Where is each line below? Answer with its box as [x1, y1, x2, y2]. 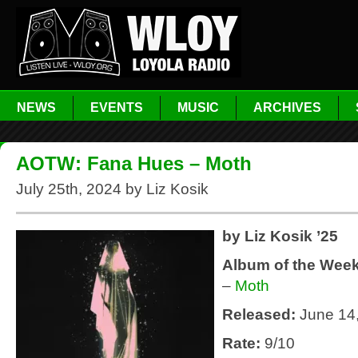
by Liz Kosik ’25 [222, 228, 338, 245]
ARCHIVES [253, 101, 321, 114]
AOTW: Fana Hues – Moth [16, 153, 267, 174]
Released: [222, 306, 300, 323]
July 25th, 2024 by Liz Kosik [16, 181, 209, 197]
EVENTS [90, 101, 143, 114]
